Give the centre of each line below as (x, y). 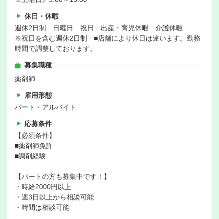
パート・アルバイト (45, 107)
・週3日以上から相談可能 (54, 197)
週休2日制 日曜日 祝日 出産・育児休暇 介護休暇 (99, 28)
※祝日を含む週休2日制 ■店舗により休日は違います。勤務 (108, 38)
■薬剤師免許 (34, 146)
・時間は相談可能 (42, 208)
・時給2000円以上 (43, 187)
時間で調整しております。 (56, 49)
